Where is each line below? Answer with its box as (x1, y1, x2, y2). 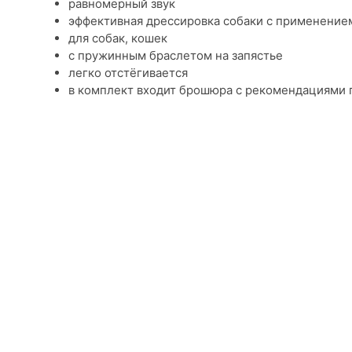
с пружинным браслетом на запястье (68, 48, 283, 64)
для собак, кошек (68, 31, 167, 46)
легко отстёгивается (68, 65, 188, 81)
